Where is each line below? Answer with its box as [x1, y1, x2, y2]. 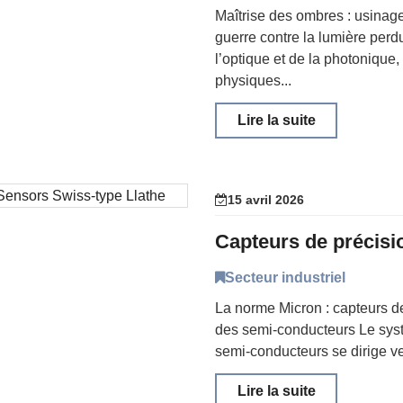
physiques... [215, 73, 291, 88]
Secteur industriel [225, 270, 345, 285]
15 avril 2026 [228, 193, 304, 207]
